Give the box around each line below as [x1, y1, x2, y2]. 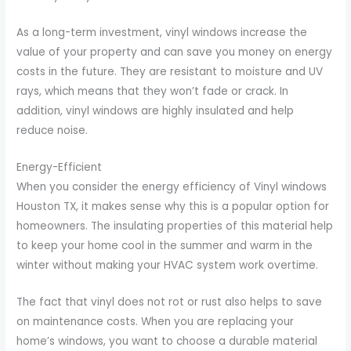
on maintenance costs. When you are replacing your [16, 313, 295, 329]
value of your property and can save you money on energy [16, 44, 333, 60]
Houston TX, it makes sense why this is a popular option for [16, 198, 330, 214]
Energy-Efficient [16, 159, 103, 175]
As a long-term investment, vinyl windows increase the [16, 24, 308, 40]
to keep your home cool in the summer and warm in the [16, 237, 313, 253]
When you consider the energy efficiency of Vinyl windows [16, 179, 327, 194]
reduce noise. [16, 122, 89, 138]
